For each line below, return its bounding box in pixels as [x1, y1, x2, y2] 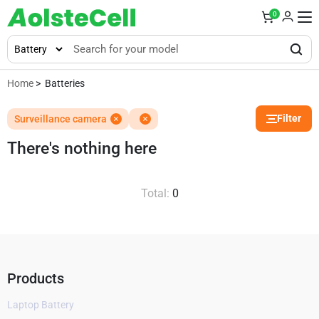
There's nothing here [7, 139, 157, 158]
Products [7, 270, 64, 287]
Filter [277, 113, 301, 124]
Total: [140, 187, 172, 200]
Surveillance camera [14, 113, 107, 125]
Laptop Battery [7, 299, 74, 310]
